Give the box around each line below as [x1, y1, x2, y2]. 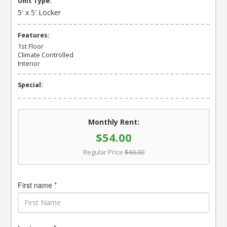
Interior [18, 59, 41, 68]
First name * [18, 179, 57, 190]
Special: [18, 81, 44, 89]
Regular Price [83, 147, 123, 157]
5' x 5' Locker [18, 8, 61, 17]
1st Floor [18, 42, 44, 51]
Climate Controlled [18, 50, 74, 59]
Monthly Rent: [88, 117, 139, 127]
